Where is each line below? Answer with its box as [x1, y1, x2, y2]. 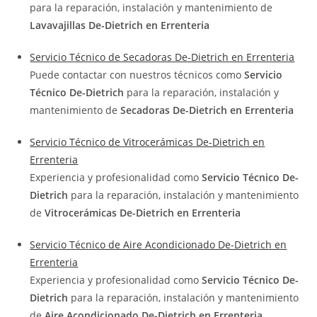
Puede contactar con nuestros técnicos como [30, 68, 245, 82]
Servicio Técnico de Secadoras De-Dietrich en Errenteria [30, 50, 295, 64]
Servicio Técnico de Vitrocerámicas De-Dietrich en [30, 135, 265, 149]
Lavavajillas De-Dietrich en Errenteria [30, 18, 210, 33]
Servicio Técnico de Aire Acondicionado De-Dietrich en [30, 238, 287, 252]
